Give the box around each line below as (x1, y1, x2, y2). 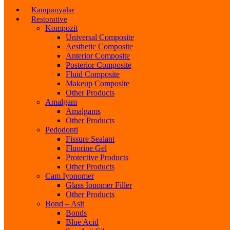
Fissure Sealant (66, 134, 114, 143)
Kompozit (45, 23, 78, 32)
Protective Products (66, 152, 128, 162)
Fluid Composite (66, 69, 120, 79)
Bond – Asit (45, 199, 84, 208)
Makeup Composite (66, 79, 129, 88)
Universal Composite (66, 32, 134, 42)
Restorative (31, 14, 67, 23)
